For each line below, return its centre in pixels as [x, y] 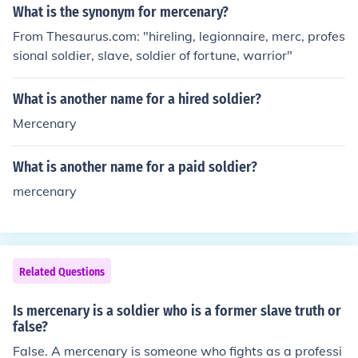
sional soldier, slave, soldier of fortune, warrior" [153, 55]
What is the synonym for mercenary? [121, 12]
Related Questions [62, 272]
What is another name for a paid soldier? [135, 167]
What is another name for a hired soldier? [137, 99]
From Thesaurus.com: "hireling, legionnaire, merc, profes [179, 36]
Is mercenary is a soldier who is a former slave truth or [177, 311]
